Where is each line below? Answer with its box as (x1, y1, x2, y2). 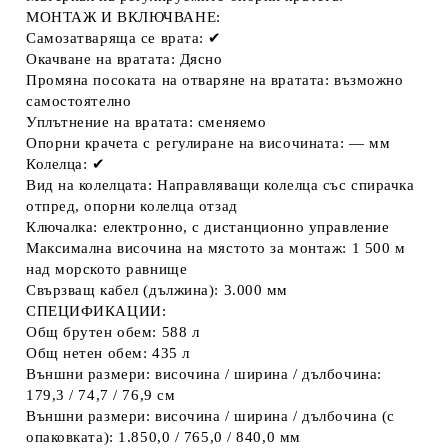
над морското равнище (26, 261, 188, 277)
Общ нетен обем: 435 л (26, 345, 190, 361)
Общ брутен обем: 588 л (26, 324, 200, 340)
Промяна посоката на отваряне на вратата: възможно (26, 72, 404, 88)
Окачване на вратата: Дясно (26, 51, 223, 67)
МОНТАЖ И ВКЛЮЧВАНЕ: (26, 9, 221, 25)
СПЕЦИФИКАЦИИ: (26, 303, 167, 319)
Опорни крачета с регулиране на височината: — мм (26, 135, 391, 151)
